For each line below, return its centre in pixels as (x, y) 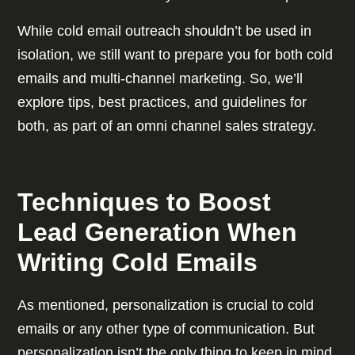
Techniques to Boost (145, 202)
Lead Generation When (158, 233)
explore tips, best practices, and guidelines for (162, 103)
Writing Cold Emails (141, 263)
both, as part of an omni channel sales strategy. (169, 126)
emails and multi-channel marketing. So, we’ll (160, 79)
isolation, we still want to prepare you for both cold (176, 55)
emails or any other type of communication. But (166, 329)
